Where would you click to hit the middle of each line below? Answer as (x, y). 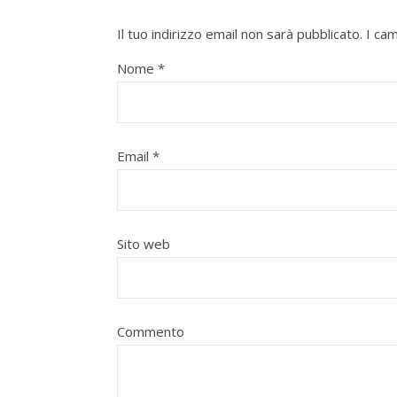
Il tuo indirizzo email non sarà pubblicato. (240, 34)
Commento (151, 332)
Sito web (144, 244)
